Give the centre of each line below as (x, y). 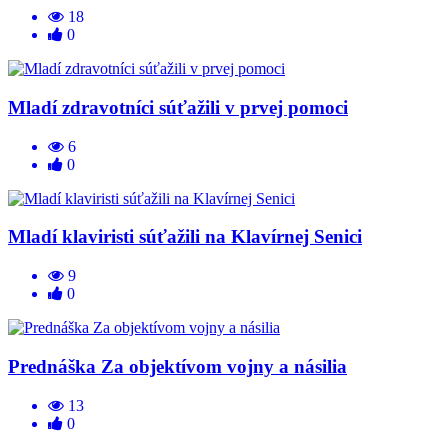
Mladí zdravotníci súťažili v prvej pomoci (178, 108)
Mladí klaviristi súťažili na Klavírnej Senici (185, 237)
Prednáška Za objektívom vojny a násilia (177, 366)
